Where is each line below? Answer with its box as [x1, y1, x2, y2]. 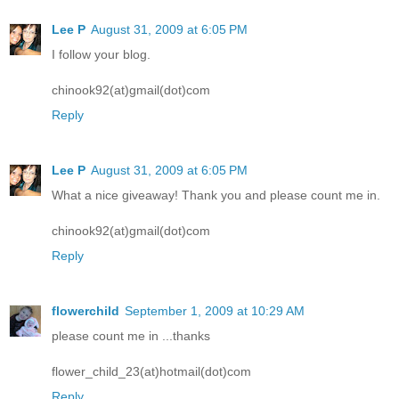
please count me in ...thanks [52, 329, 210, 344]
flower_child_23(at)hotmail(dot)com [52, 364, 251, 379]
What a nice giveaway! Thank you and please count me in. [52, 188, 380, 203]
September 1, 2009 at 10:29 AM [125, 304, 305, 319]
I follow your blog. [52, 47, 151, 62]
